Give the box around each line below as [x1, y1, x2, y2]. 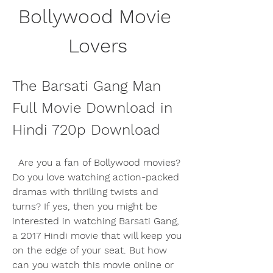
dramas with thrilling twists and [12, 185, 158, 197]
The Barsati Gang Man [12, 77, 161, 94]
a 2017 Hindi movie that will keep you [12, 229, 182, 241]
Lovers [68, 34, 127, 57]
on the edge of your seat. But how [12, 244, 167, 256]
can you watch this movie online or [12, 258, 174, 271]
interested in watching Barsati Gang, [12, 214, 179, 227]
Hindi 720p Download [12, 121, 160, 138]
